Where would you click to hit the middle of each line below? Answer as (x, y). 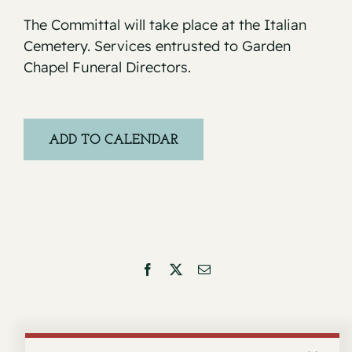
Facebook (178, 269)
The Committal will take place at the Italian (165, 25)
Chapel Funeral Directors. (107, 68)
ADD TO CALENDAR (114, 141)
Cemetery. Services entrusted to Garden (157, 46)
